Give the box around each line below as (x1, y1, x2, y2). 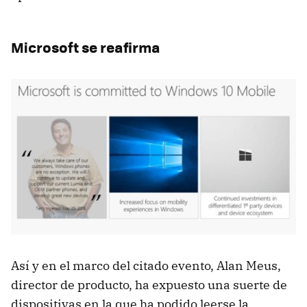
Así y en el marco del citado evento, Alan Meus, (11, 258, 281, 274)
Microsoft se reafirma (11, 36, 160, 58)
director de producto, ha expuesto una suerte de (11, 277, 287, 293)
